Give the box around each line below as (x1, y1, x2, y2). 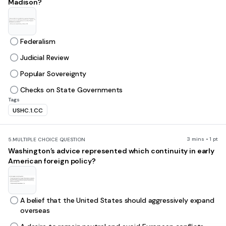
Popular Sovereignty (20, 69, 87, 78)
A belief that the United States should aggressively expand (20, 196, 214, 205)
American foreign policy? (8, 156, 96, 165)
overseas (20, 206, 50, 215)
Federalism (20, 37, 55, 46)
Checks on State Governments (20, 85, 123, 94)
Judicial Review (20, 53, 69, 62)
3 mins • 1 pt (187, 136, 218, 142)
